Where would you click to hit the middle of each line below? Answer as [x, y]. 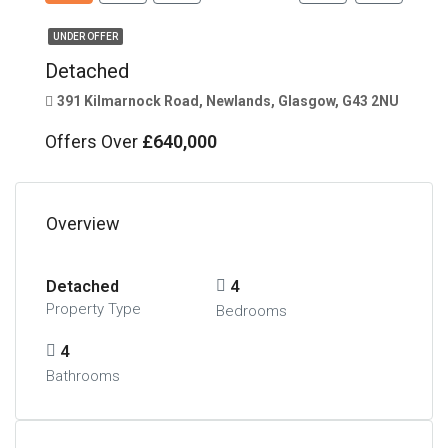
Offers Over [93, 141]
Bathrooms [83, 375]
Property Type [93, 308]
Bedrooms [251, 310]
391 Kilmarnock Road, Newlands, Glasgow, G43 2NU [228, 100]
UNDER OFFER [85, 36]
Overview [83, 223]
